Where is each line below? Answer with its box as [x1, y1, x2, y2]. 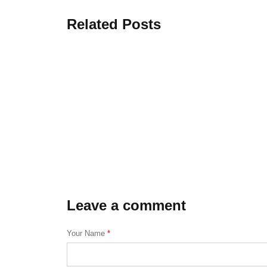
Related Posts [67, 16, 161, 33]
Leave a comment [67, 197, 186, 214]
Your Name [67, 229, 107, 238]
